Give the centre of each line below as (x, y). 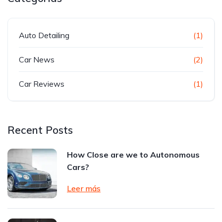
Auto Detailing (44, 35)
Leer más (84, 188)
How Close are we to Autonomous (133, 155)
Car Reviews (42, 84)
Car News (37, 59)
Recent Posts (40, 130)
